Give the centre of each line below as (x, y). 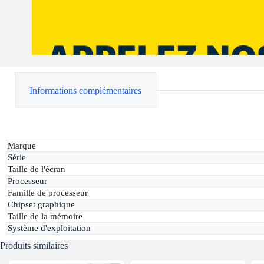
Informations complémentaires (85, 90)
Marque (22, 146)
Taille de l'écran (36, 169)
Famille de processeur (47, 193)
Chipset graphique (41, 205)
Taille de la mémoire (45, 217)
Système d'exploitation (49, 228)
